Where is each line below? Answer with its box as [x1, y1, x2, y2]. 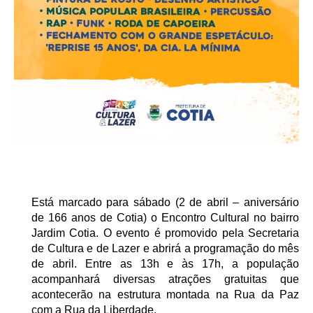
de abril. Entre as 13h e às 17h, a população [31, 258, 299, 270]
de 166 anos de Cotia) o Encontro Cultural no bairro [31, 212, 299, 224]
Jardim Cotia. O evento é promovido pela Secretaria [31, 227, 299, 239]
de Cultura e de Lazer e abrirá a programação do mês [31, 242, 299, 254]
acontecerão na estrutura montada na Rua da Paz [31, 289, 299, 300]
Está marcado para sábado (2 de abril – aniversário [31, 196, 299, 208]
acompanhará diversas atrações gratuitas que [31, 273, 299, 285]
